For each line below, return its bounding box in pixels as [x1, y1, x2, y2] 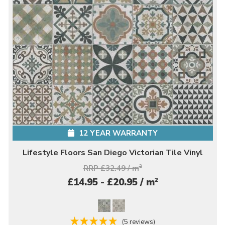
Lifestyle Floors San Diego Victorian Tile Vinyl [22, 147, 203, 159]
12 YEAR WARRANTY [76, 128, 158, 139]
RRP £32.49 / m [83, 163, 139, 174]
